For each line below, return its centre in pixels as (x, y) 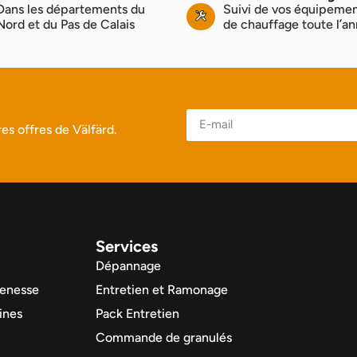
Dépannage (128, 266)
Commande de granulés (164, 338)
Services (127, 247)
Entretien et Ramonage (162, 290)
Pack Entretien (137, 314)
